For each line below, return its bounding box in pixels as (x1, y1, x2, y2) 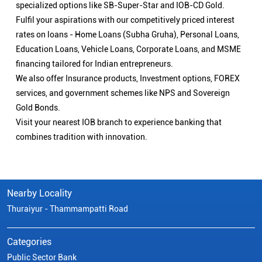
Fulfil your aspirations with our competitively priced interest (16, 15, 235, 25)
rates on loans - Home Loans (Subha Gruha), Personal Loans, (16, 30, 239, 40)
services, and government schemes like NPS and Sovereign (16, 88, 230, 98)
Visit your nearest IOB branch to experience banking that (16, 118, 222, 127)
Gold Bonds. (16, 103, 60, 113)
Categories (7, 236, 51, 248)
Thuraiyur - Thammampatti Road (7, 204, 128, 214)
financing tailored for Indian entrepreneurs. (16, 59, 173, 69)
